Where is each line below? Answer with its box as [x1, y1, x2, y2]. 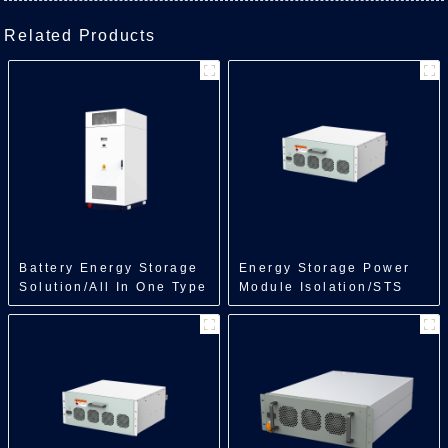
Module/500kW [239, 299, 351, 313]
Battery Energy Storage [19, 261, 199, 275]
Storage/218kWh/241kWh [19, 318, 210, 332]
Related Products [4, 27, 156, 44]
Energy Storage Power [239, 261, 411, 275]
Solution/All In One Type [19, 280, 208, 294]
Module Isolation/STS [239, 280, 404, 294]
